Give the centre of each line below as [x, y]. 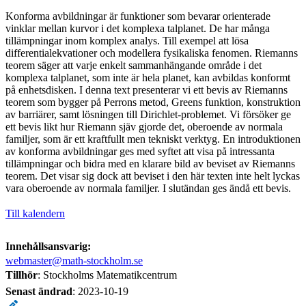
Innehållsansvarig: [48, 246]
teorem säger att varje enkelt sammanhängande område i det [134, 65]
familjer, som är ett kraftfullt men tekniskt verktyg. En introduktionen [153, 139]
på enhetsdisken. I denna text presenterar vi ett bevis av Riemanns [147, 89]
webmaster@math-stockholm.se [74, 260]
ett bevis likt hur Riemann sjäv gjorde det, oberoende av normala [144, 126]
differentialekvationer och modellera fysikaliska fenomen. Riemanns [152, 53]
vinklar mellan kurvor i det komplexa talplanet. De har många [138, 28]
